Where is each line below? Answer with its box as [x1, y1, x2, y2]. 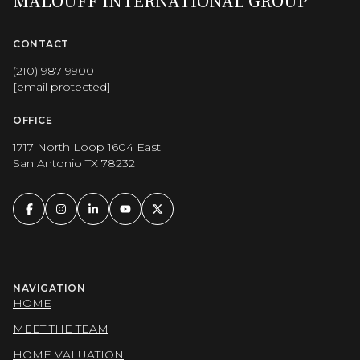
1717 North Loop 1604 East [13, 140, 161, 155]
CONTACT [13, 38, 69, 51]
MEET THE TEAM [13, 321, 108, 336]
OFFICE [13, 114, 52, 127]
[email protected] [13, 80, 111, 95]
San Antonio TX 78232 [13, 156, 135, 171]
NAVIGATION [13, 281, 85, 294]
